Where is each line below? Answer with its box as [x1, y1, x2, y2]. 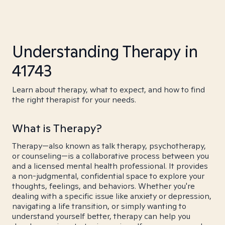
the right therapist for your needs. [12, 94, 136, 105]
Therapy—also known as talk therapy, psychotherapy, [12, 141, 206, 151]
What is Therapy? [12, 121, 102, 135]
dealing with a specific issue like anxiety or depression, [12, 191, 211, 201]
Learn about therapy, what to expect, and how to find [12, 84, 205, 95]
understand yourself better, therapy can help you [12, 211, 190, 221]
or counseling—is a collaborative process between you [12, 151, 209, 161]
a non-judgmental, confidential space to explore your [12, 171, 204, 181]
